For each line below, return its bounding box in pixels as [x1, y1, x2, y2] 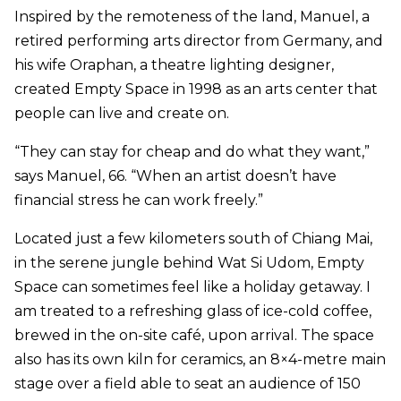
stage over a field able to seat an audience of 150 [14, 375, 361, 393]
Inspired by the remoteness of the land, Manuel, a [14, 8, 370, 26]
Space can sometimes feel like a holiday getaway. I [14, 278, 371, 296]
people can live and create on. [14, 105, 229, 123]
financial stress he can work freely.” [14, 192, 263, 209]
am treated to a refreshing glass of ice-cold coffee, [14, 303, 371, 320]
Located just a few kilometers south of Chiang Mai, [14, 230, 372, 248]
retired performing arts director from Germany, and [14, 32, 383, 50]
